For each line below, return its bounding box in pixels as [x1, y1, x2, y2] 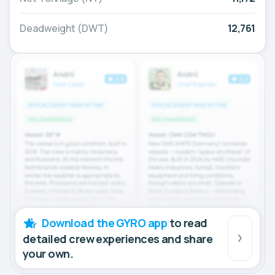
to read [167, 215, 207, 231]
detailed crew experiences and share [23, 231, 213, 247]
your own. [23, 246, 74, 261]
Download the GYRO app [42, 215, 168, 231]
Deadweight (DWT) [20, 21, 109, 35]
